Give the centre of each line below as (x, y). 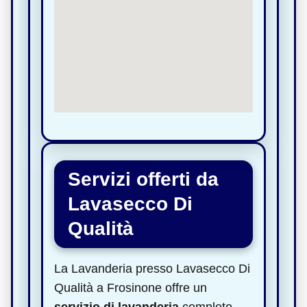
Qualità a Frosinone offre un (131, 287)
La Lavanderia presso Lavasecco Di (152, 268)
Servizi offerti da (143, 179)
